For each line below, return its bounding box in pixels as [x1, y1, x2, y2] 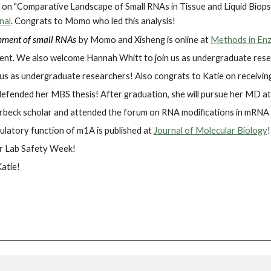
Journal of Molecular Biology [153, 125, 267, 135]
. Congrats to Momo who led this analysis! [10, 16, 175, 26]
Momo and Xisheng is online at [90, 34, 211, 45]
